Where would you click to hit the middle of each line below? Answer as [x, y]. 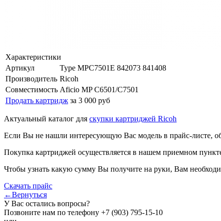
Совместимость [32, 89]
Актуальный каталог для [47, 118]
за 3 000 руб [90, 100]
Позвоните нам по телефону [53, 212]
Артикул [20, 68]
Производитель [31, 78]
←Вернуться [25, 194]
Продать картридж [37, 100]
